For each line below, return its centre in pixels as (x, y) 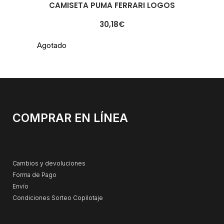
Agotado (52, 45)
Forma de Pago (34, 175)
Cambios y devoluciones (49, 163)
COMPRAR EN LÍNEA (70, 118)
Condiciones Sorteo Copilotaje (58, 198)
